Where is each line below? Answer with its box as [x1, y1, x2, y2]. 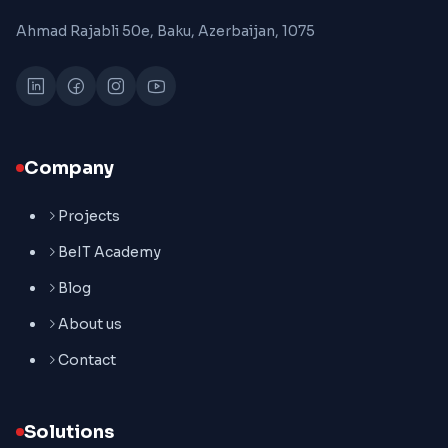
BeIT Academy [58, 243, 161, 262]
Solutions [24, 421, 114, 444]
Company [24, 157, 114, 180]
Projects [58, 207, 120, 226]
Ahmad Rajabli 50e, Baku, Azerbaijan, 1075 [16, 22, 315, 41]
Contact [58, 351, 116, 370]
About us [58, 315, 122, 334]
